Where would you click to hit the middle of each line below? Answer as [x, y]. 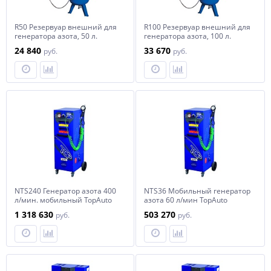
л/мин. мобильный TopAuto [63, 200]
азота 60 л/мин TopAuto [186, 200]
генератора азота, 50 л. [56, 36]
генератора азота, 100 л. [188, 36]
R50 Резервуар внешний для [66, 27]
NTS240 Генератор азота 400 [65, 191]
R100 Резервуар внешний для [197, 27]
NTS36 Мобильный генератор [197, 191]
